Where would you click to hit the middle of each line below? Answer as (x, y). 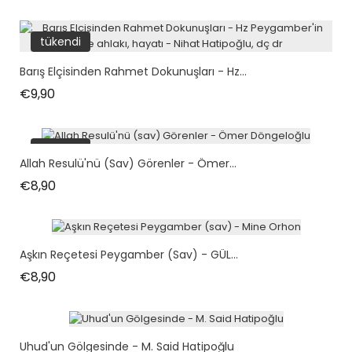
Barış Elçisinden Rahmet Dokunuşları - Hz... (133, 72)
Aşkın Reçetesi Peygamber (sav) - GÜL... (129, 255)
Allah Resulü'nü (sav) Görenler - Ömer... (128, 163)
